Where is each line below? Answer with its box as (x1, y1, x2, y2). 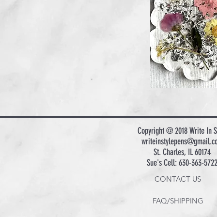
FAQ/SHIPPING (152, 196, 203, 205)
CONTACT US (155, 174, 201, 184)
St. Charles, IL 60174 (154, 147, 211, 157)
